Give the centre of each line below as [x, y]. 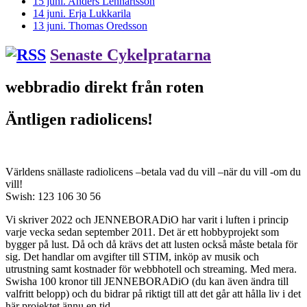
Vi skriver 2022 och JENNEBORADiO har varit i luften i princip [147, 220]
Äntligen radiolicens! [79, 120]
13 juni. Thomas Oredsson [90, 26]
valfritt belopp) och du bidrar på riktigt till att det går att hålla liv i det [153, 294]
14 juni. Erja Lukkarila [82, 14]
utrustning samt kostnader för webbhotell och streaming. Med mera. [151, 269]
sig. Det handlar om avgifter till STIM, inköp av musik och [132, 257]
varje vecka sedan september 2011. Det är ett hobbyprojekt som [142, 232]
